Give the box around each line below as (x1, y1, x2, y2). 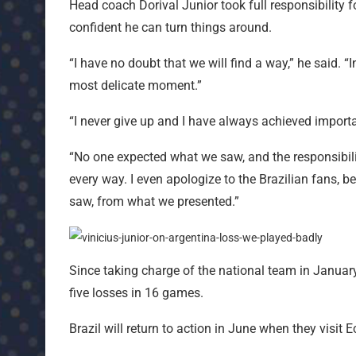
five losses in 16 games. (69, 284, 203, 300)
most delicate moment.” (69, 77, 202, 93)
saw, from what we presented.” (69, 193, 239, 209)
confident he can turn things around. (69, 19, 272, 35)
